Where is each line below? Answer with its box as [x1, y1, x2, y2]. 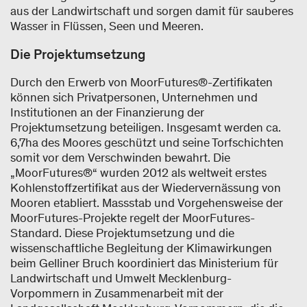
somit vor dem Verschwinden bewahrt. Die [10, 149, 230, 165]
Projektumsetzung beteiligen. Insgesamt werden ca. [10, 119, 281, 135]
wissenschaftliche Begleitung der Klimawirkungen [10, 240, 272, 256]
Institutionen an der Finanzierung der [10, 104, 204, 120]
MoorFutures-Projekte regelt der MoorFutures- [10, 210, 255, 225]
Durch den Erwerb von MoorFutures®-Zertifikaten [10, 74, 273, 90]
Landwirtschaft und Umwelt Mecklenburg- [10, 270, 232, 286]
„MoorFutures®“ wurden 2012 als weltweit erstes [10, 164, 267, 180]
